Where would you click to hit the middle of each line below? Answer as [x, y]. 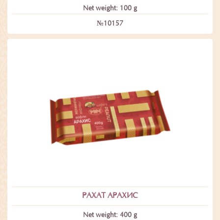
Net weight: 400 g [110, 215]
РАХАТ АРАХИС [110, 196]
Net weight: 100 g [110, 9]
